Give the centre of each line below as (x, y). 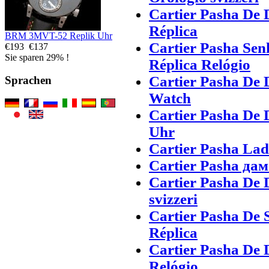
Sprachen (28, 80)
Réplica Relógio (200, 64)
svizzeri (173, 199)
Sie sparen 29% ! (37, 57)
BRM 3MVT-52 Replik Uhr (59, 35)
